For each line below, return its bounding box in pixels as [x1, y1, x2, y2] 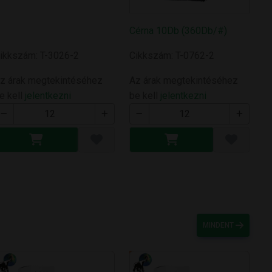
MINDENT [203, 221, 236, 230]
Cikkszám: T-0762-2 [129, 50, 214, 62]
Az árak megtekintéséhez [129, 75, 238, 87]
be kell [129, 90, 160, 102]
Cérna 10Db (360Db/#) [129, 25, 227, 37]
